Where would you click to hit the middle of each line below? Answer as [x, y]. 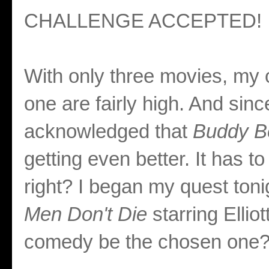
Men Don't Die [88, 214]
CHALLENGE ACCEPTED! [143, 21]
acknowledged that [108, 131]
